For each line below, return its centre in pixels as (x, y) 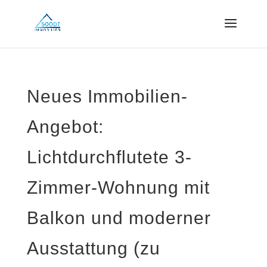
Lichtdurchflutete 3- (109, 157)
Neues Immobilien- (107, 96)
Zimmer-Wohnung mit (118, 187)
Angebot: (65, 127)
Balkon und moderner (119, 218)
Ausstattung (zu (93, 248)
